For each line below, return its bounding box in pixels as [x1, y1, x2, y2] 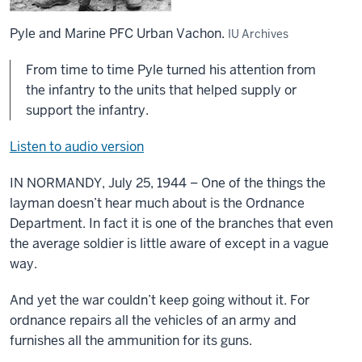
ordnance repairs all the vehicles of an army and [10, 312, 297, 329]
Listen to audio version [10, 138, 144, 155]
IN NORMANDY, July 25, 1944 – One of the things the [10, 175, 326, 192]
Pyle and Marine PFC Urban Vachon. [10, 25, 228, 42]
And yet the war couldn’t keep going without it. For [10, 292, 309, 309]
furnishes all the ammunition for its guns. [10, 332, 252, 349]
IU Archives [228, 27, 288, 41]
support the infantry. [26, 102, 149, 119]
